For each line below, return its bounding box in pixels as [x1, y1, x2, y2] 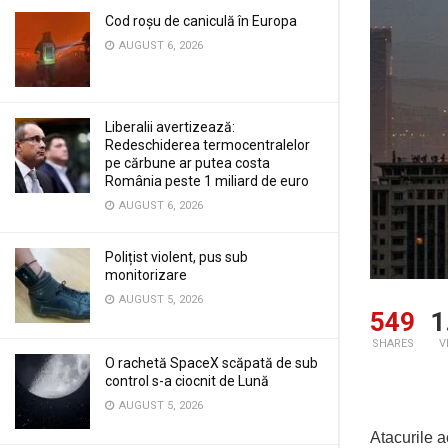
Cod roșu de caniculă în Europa [105, 13, 297, 29]
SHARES [371, 337, 414, 351]
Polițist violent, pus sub [105, 249, 248, 265]
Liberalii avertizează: [105, 119, 235, 135]
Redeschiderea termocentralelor [105, 137, 310, 153]
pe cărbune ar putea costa [105, 155, 270, 171]
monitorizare [105, 267, 187, 283]
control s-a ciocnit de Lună [105, 373, 269, 389]
